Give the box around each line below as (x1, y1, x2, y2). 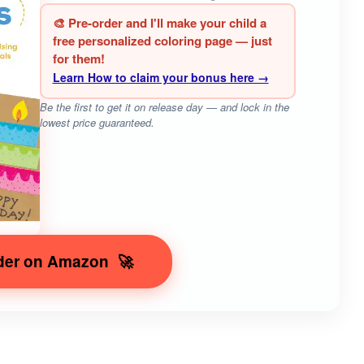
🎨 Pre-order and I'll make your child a (52, 14, 266, 32)
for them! (52, 50, 105, 68)
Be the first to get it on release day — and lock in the (40, 98, 289, 115)
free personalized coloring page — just (52, 32, 272, 50)
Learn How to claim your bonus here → (52, 69, 269, 86)
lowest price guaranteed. (40, 114, 154, 130)
